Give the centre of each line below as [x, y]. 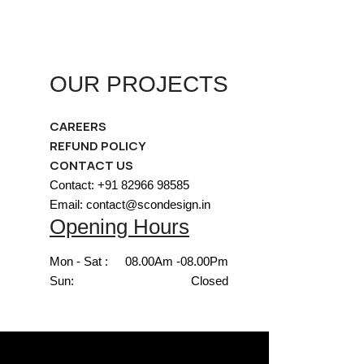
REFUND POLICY [98, 146]
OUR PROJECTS [139, 84]
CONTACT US [91, 165]
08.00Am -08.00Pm [177, 261]
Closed [210, 281]
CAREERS [78, 126]
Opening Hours [119, 227]
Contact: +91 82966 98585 [119, 185]
